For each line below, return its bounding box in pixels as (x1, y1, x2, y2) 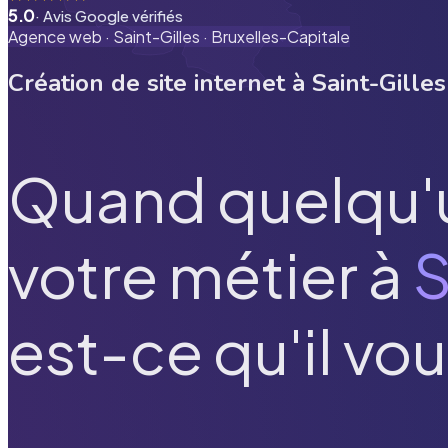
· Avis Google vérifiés (35, 6, 183, 25)
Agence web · (8, 26, 113, 47)
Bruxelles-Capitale (211, 26, 350, 47)
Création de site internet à (8, 66, 312, 99)
